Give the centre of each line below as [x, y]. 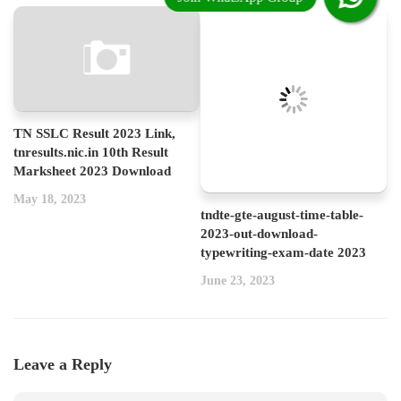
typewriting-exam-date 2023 [283, 252]
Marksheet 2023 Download [92, 171]
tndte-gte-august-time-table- [282, 215]
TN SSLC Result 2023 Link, [94, 133]
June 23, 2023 [238, 281]
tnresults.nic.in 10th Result [91, 152]
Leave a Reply [63, 364]
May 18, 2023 [50, 199]
